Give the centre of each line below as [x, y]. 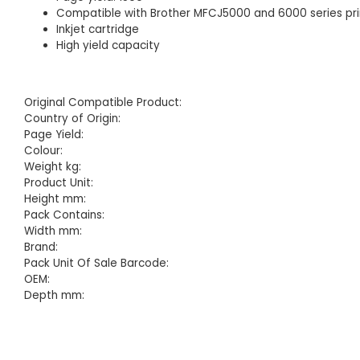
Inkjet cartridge [98, 30]
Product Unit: [59, 182]
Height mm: [55, 198]
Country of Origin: [72, 118]
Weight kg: [53, 166]
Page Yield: [54, 134]
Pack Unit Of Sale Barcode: [96, 263]
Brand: [41, 247]
